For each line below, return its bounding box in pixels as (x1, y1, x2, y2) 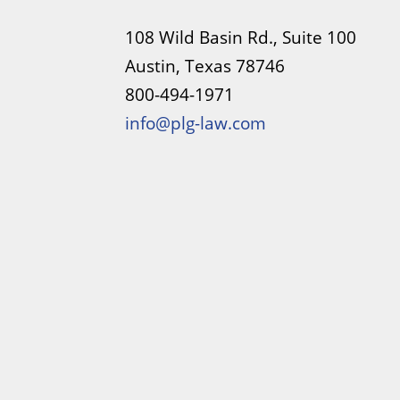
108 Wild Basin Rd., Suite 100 (125, 25, 357, 49)
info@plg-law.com (125, 111, 267, 135)
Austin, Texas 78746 (125, 54, 286, 78)
